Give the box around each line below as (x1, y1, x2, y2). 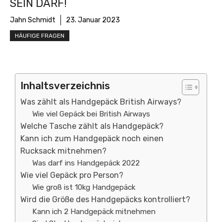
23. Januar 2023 (66, 16, 120, 24)
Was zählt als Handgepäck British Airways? (20, 97, 181, 107)
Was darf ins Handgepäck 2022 (32, 159, 140, 167)
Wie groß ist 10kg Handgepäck (32, 183, 136, 192)
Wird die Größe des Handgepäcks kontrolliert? (20, 195, 190, 204)
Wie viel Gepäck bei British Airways (32, 110, 151, 118)
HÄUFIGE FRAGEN (15, 32, 64, 39)
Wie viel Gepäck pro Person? (20, 170, 123, 180)
